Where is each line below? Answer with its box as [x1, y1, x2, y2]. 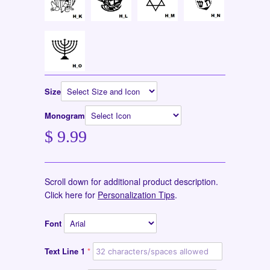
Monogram [45, 110, 85, 122]
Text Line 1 [45, 245, 85, 257]
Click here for [45, 189, 98, 201]
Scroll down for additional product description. [45, 175, 218, 188]
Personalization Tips [98, 189, 175, 201]
